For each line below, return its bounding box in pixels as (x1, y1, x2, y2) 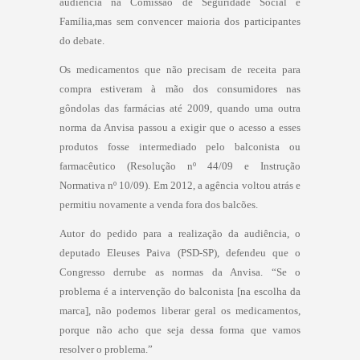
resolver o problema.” (59, 342, 153, 355)
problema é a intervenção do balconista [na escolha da (59, 284, 301, 297)
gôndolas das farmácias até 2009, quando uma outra (59, 101, 301, 114)
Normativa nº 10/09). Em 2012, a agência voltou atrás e (59, 178, 301, 191)
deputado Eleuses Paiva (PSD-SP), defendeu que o (59, 246, 301, 259)
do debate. (59, 34, 104, 47)
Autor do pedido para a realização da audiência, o (59, 227, 301, 239)
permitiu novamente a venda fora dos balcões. (59, 198, 258, 211)
